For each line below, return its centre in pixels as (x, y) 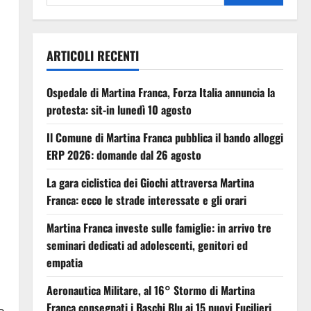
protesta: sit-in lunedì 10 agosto (119, 109)
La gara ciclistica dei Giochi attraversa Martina (150, 182)
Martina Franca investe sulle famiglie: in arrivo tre (159, 227)
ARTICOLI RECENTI (92, 55)
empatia (64, 262)
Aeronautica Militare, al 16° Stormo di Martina (150, 290)
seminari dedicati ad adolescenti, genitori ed (147, 245)
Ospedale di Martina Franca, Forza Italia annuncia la (160, 92)
